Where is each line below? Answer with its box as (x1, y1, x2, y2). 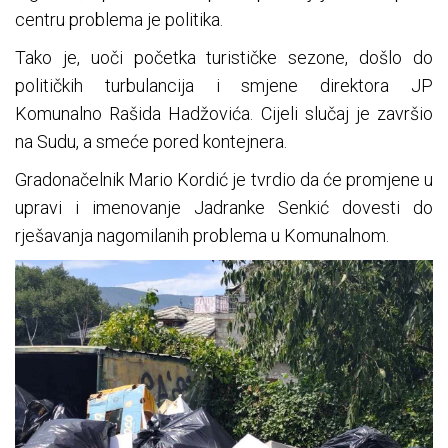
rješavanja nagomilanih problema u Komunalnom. (15, 225, 389, 247)
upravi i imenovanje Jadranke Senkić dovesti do (15, 197, 433, 219)
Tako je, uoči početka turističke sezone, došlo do (15, 47, 433, 69)
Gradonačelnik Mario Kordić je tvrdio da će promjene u (15, 169, 433, 191)
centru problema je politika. (15, 9, 223, 31)
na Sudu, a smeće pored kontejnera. (15, 131, 287, 153)
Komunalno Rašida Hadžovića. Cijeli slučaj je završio (15, 103, 433, 125)
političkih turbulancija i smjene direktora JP (15, 75, 433, 97)
